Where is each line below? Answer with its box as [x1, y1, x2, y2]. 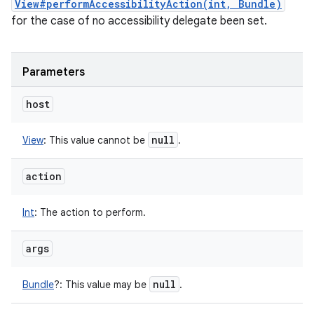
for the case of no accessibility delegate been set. [11, 14, 267, 28]
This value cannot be [46, 134, 148, 146]
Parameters [22, 65, 85, 79]
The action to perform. [37, 206, 146, 219]
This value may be [62, 278, 149, 291]
